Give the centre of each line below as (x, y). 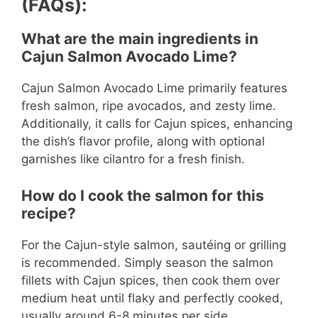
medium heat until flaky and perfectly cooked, (152, 298)
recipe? (49, 213)
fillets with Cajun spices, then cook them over (150, 280)
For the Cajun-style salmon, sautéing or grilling (154, 245)
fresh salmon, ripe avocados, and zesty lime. (149, 106)
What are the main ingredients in (140, 39)
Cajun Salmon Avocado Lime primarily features (154, 88)
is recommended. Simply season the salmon (147, 262)
